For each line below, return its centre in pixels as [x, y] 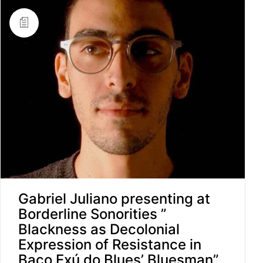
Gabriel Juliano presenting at [114, 198]
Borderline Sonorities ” [92, 214]
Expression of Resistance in [110, 244]
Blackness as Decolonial [99, 229]
